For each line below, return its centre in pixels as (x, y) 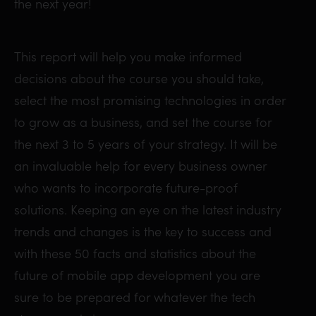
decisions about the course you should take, (139, 78)
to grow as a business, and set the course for (143, 122)
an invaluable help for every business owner (140, 166)
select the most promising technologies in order (150, 100)
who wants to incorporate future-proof (126, 188)
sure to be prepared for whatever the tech (135, 297)
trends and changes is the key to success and (143, 231)
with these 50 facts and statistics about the (135, 253)
